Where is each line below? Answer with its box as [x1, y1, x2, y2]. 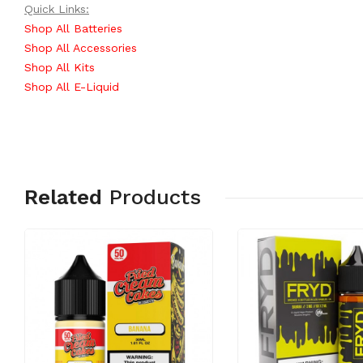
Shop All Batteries [24, 22, 122, 35]
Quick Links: [24, 2, 89, 15]
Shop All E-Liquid [24, 80, 119, 93]
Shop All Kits [24, 61, 95, 74]
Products [109, 185, 201, 209]
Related [24, 185, 102, 209]
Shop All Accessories [24, 41, 137, 54]
